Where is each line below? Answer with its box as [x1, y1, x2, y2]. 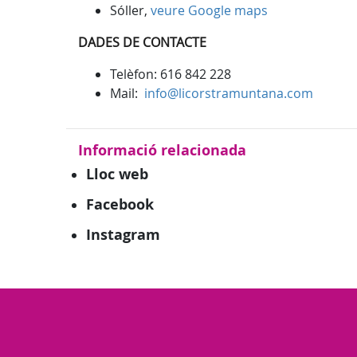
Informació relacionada [78, 140, 246, 160]
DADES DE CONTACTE [78, 33, 206, 51]
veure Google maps [151, 2, 268, 19]
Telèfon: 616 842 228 [110, 65, 231, 83]
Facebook [86, 194, 154, 214]
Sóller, [110, 2, 151, 19]
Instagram [86, 225, 160, 245]
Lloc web [86, 164, 148, 184]
